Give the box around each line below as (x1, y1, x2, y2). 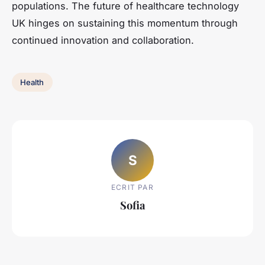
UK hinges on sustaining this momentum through (12, 17, 238, 30)
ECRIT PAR (111, 182, 154, 192)
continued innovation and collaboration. (12, 34, 194, 47)
